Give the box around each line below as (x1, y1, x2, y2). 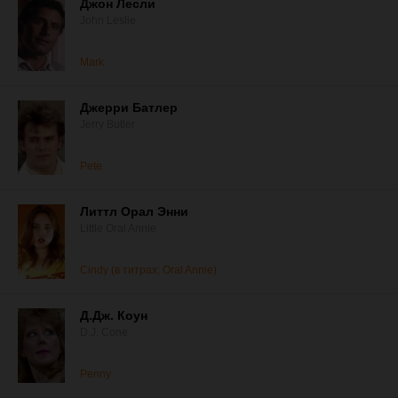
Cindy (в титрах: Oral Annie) (80, 264, 217, 276)
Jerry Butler (80, 118, 135, 131)
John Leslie (80, 14, 136, 27)
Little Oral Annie (80, 222, 156, 235)
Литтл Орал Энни (80, 204, 188, 219)
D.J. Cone (80, 326, 128, 338)
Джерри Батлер (80, 100, 178, 115)
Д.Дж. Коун (80, 308, 147, 322)
